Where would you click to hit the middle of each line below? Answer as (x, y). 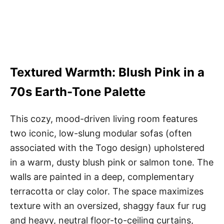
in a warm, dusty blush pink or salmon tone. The (112, 162)
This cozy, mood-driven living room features (104, 118)
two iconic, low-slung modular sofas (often (101, 133)
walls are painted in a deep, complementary (102, 176)
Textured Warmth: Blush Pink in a (107, 72)
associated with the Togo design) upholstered (107, 147)
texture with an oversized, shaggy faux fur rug (108, 205)
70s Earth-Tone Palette (78, 91)
